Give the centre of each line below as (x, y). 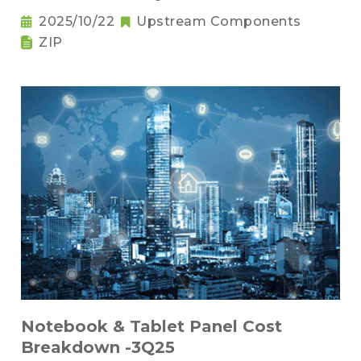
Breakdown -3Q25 (98, 347)
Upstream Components (219, 21)
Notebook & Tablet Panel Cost (151, 326)
